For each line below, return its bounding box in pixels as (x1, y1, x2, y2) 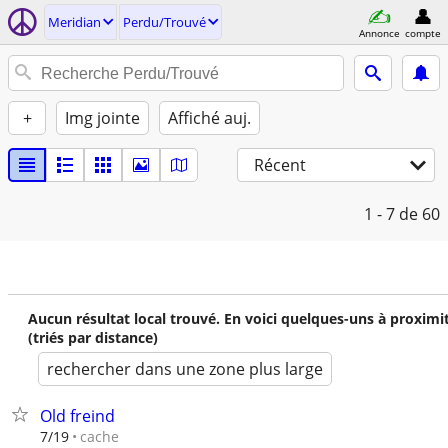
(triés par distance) (28, 328, 158, 347)
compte (405, 25, 441, 40)
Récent (254, 154, 306, 176)
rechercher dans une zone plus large (47, 358, 323, 380)
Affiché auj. (168, 107, 251, 129)
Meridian (48, 13, 101, 31)
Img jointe (65, 107, 140, 129)
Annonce (358, 25, 400, 40)
